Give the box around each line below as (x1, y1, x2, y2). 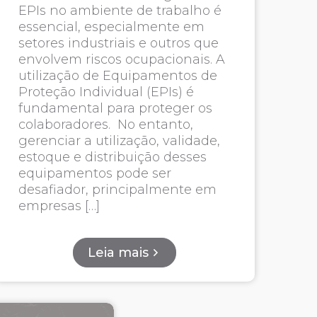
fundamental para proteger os (18, 100, 212, 116)
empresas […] (18, 198, 100, 214)
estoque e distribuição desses (18, 149, 207, 165)
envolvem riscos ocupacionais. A (18, 52, 225, 67)
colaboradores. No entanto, (18, 117, 193, 132)
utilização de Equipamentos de (18, 68, 217, 83)
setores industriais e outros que (18, 35, 219, 51)
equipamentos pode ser (18, 166, 171, 181)
